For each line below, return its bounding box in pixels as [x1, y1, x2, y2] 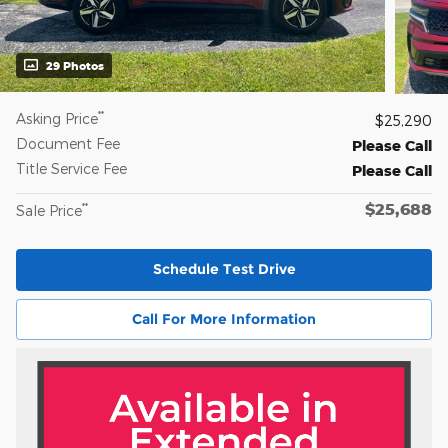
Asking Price [16, 110, 98, 128]
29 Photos [46, 59, 104, 73]
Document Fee [16, 135, 120, 153]
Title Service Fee [16, 160, 127, 178]
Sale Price [16, 202, 82, 220]
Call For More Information [132, 310, 316, 329]
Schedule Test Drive [152, 260, 296, 279]
